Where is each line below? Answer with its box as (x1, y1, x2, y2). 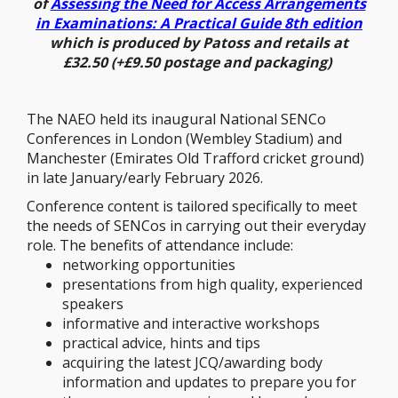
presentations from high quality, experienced (62, 275, 362, 294)
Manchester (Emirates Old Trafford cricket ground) (27, 148, 364, 168)
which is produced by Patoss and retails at (50, 33, 348, 52)
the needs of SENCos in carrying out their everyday (27, 216, 366, 235)
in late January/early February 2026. (27, 168, 263, 187)
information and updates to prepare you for (62, 372, 356, 392)
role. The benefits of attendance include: (27, 235, 293, 255)
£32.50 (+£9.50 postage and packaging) (63, 52, 335, 72)
